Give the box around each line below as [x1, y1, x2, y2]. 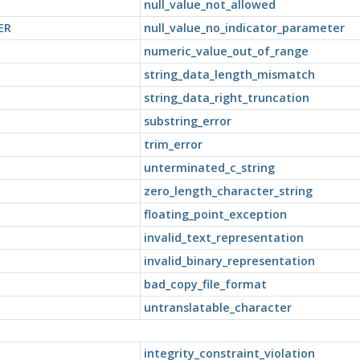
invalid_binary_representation [143, 252, 315, 268]
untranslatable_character [143, 299, 292, 315]
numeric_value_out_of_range [143, 43, 309, 59]
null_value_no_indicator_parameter [143, 19, 345, 35]
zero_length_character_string [143, 182, 313, 198]
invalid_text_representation [143, 229, 304, 245]
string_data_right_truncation [143, 89, 309, 105]
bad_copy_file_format [143, 276, 267, 292]
